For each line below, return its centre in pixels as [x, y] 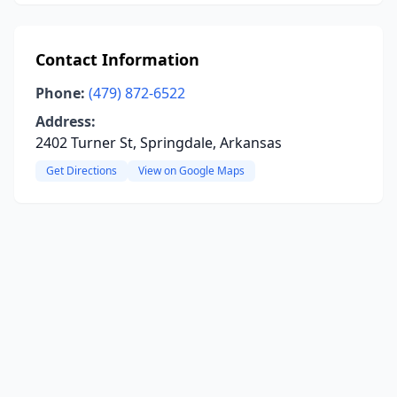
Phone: [60, 93]
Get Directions [82, 171]
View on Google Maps [191, 171]
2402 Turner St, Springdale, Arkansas [159, 143]
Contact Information [117, 59]
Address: [66, 121]
